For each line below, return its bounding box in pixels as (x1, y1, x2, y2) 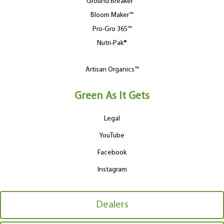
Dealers (95, 200, 128, 210)
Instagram (97, 166, 127, 174)
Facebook (97, 149, 126, 157)
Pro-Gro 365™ (92, 25, 132, 33)
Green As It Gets (74, 90, 149, 102)
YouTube (99, 132, 124, 140)
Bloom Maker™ (90, 11, 133, 19)
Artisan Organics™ (85, 66, 139, 74)
